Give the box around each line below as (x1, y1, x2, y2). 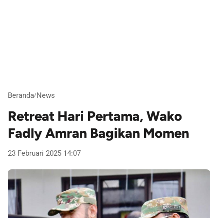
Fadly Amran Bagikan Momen (8, 125, 189, 142)
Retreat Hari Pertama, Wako (8, 108, 182, 125)
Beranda (8, 91, 34, 100)
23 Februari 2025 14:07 (8, 149, 81, 158)
